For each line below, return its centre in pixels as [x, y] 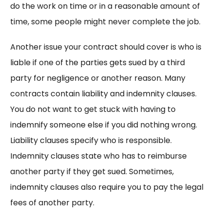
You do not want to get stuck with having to [93, 109]
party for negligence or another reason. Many [98, 78]
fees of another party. [52, 203]
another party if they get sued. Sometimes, [92, 172]
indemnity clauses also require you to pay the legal [107, 187]
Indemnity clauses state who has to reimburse [98, 156]
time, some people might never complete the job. [105, 22]
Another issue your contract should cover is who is [106, 47]
